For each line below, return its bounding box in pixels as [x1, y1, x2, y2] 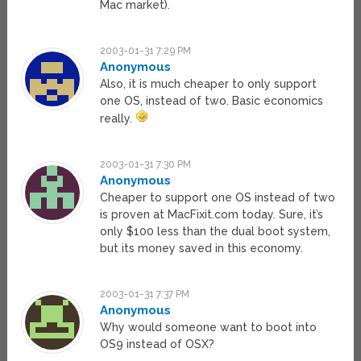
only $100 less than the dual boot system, [100, 225, 331, 239]
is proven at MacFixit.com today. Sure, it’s [100, 208, 324, 222]
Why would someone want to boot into [100, 321, 317, 334]
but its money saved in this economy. [100, 242, 304, 255]
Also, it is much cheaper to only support [100, 77, 317, 91]
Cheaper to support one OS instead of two [100, 191, 336, 205]
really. [100, 112, 136, 126]
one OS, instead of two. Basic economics [100, 94, 324, 108]
